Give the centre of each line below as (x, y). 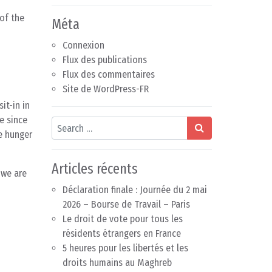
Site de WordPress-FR (106, 89)
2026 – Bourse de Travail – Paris (126, 205)
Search (64, 123)
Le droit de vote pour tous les (123, 219)
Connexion (83, 46)
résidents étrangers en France (122, 234)
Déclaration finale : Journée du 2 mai (135, 190)
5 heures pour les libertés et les (125, 248)
